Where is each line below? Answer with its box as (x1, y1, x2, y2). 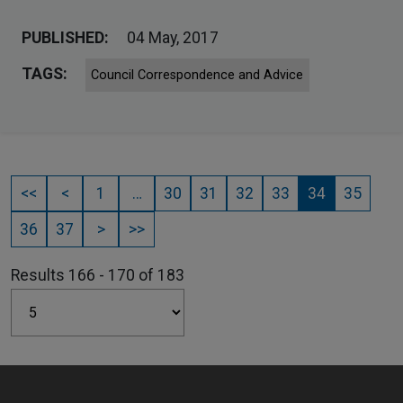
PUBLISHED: (22, 29, 109, 48)
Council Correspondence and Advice (91, 67, 304, 83)
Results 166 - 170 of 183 (11, 265, 184, 284)
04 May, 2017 (127, 29, 219, 48)
